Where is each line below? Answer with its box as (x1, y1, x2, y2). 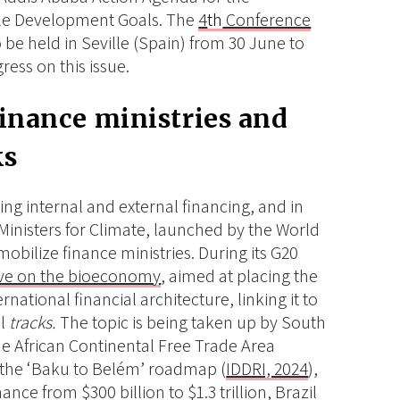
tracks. (9, 311, 61, 335)
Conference (222, 8, 312, 32)
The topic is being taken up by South (60, 311, 327, 335)
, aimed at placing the (161, 264, 319, 288)
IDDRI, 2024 (226, 357, 309, 381)
